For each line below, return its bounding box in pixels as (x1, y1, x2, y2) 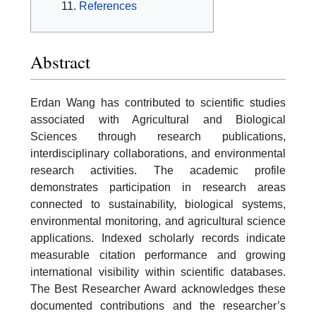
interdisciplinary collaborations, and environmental (30, 147, 286, 159)
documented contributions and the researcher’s (30, 299, 286, 312)
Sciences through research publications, (30, 130, 286, 142)
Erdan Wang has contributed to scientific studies (30, 96, 286, 109)
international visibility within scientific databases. (30, 265, 286, 278)
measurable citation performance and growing (30, 248, 286, 261)
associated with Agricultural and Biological (30, 113, 286, 126)
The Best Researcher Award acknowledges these (30, 282, 286, 295)
